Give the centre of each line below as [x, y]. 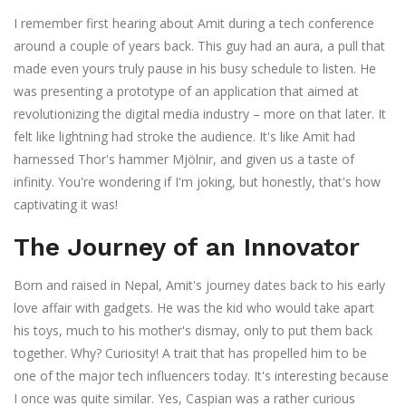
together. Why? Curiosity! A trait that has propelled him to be [190, 353]
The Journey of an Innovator [187, 247]
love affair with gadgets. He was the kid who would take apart [194, 308]
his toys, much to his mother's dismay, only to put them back [193, 331]
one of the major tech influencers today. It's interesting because [201, 376]
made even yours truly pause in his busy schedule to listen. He [195, 69]
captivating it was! [66, 205]
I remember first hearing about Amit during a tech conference [194, 24]
